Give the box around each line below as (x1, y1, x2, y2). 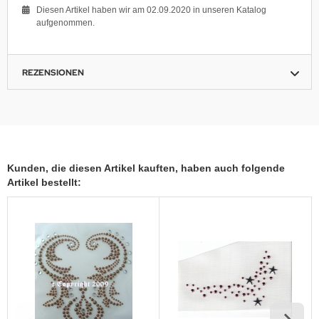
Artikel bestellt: (7, 176, 81, 188)
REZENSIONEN (22, 66, 84, 78)
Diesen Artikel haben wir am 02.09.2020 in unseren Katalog (36, 4, 266, 15)
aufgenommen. (36, 17, 95, 28)
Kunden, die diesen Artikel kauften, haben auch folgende (7, 162, 285, 174)
